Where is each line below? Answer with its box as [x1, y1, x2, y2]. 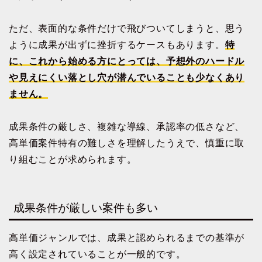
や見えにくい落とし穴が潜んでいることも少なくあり [9, 73, 245, 83]
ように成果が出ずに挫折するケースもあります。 [9, 40, 225, 50]
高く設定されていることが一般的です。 [9, 249, 186, 259]
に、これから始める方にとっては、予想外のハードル [9, 56, 245, 67]
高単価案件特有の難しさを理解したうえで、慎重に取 [9, 138, 245, 149]
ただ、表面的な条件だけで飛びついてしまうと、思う [9, 23, 245, 34]
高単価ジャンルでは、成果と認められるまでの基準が [9, 232, 245, 243]
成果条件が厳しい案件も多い [13, 201, 158, 214]
